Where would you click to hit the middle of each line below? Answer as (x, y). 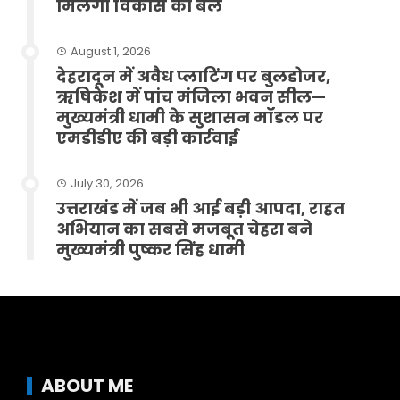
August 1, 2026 (111, 51)
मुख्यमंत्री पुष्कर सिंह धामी (150, 250)
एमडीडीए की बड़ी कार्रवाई (147, 138)
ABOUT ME (87, 386)
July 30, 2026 (107, 183)
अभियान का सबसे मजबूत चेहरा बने (184, 229)
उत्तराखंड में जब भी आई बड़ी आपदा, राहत (200, 208)
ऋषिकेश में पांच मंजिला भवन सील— (191, 97)
